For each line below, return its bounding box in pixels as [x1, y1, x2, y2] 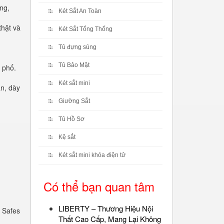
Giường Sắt [58, 97, 90, 104]
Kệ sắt [58, 133, 75, 140]
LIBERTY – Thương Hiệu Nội [58, 203, 153, 213]
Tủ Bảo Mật [58, 61, 89, 68]
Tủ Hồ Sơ [58, 115, 84, 122]
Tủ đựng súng [58, 43, 96, 50]
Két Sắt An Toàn [58, 7, 101, 14]
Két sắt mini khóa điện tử [58, 151, 125, 158]
